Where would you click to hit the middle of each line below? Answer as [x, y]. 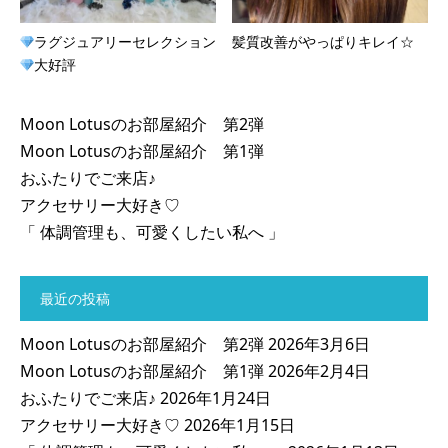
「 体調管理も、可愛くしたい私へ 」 [152, 232]
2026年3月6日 [319, 344]
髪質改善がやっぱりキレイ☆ [323, 42]
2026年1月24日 [215, 398]
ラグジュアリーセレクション [125, 42]
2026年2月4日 [319, 371]
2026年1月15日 [239, 425]
